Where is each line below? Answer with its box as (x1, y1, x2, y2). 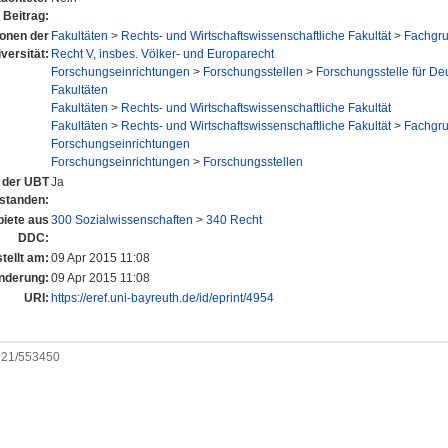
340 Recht (206, 213, 262, 228)
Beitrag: (3, 9, 49, 24)
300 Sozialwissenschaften (51, 213, 193, 228)
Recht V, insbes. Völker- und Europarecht (51, 47, 274, 62)
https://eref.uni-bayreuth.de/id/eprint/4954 (51, 291, 274, 306)
